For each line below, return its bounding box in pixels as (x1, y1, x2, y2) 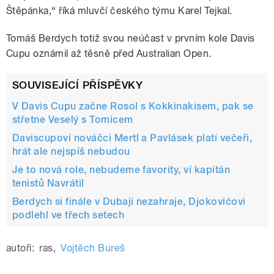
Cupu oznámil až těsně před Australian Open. (6, 48, 212, 60)
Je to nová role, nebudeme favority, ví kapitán (12, 163, 231, 176)
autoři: (6, 242, 35, 254)
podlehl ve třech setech (12, 209, 125, 221)
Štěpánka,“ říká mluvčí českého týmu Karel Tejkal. (6, 5, 232, 17)
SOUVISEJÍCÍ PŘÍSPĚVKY (12, 79, 143, 92)
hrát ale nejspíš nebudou (12, 145, 130, 157)
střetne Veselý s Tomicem (12, 113, 133, 125)
